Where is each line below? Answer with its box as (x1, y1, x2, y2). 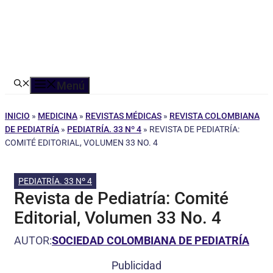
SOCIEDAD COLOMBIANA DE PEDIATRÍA (52, 234, 249, 247)
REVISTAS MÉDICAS (85, 111, 161, 121)
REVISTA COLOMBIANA (169, 111, 260, 121)
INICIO (5, 111, 30, 121)
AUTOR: (14, 234, 52, 247)
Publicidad (112, 259, 161, 272)
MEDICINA (38, 111, 77, 121)
